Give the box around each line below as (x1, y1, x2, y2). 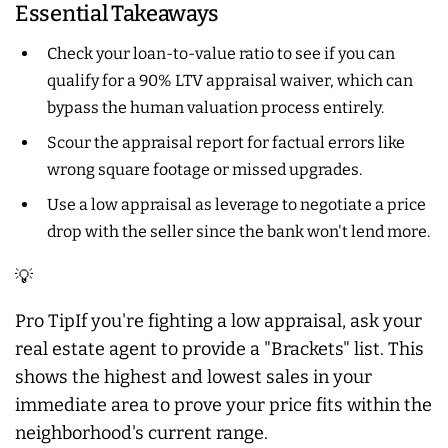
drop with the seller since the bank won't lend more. (47, 221, 430, 241)
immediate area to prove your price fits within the (15, 393, 432, 416)
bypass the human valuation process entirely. (47, 97, 384, 117)
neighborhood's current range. (15, 421, 268, 444)
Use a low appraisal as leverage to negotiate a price (47, 194, 426, 214)
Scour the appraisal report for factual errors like (47, 132, 405, 152)
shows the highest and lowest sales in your (15, 365, 372, 388)
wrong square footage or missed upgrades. (47, 159, 362, 179)
